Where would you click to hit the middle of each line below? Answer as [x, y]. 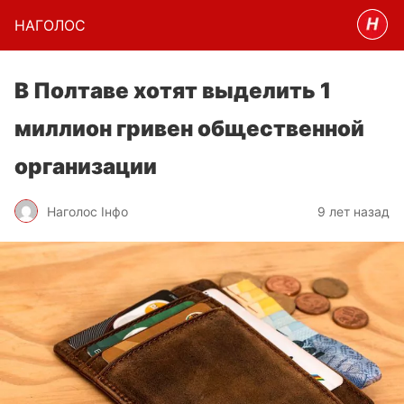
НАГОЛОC [50, 25]
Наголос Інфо [87, 211]
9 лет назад [353, 211]
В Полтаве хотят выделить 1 [173, 91]
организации [86, 166]
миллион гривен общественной [189, 129]
